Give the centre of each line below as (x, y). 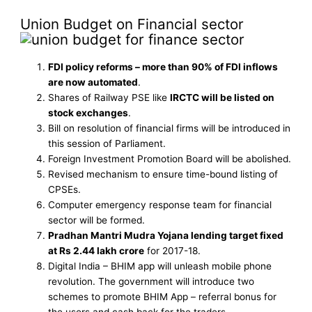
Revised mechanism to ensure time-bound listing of (163, 174)
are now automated (93, 83)
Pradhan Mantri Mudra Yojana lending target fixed (166, 236)
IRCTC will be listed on (223, 98)
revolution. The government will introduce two (151, 282)
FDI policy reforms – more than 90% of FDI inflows (163, 67)
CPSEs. (65, 190)
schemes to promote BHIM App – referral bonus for (163, 297)
